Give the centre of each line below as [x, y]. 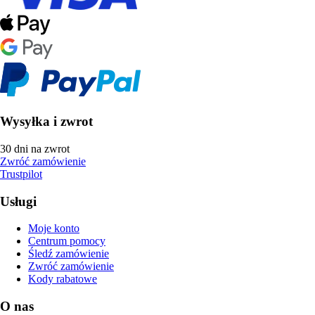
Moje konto [54, 229]
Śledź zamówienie [69, 254]
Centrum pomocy [67, 241]
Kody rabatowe [63, 279]
